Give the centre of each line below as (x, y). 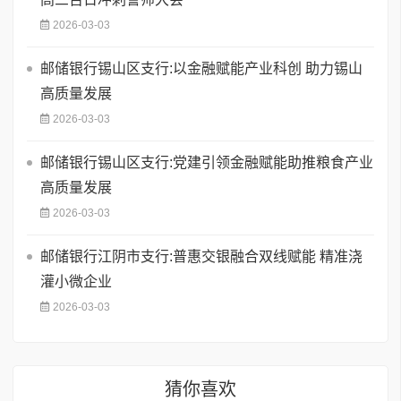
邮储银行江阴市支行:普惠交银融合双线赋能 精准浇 (201, 256)
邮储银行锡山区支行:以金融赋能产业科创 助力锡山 (201, 68)
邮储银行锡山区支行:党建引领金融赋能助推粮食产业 (207, 162)
